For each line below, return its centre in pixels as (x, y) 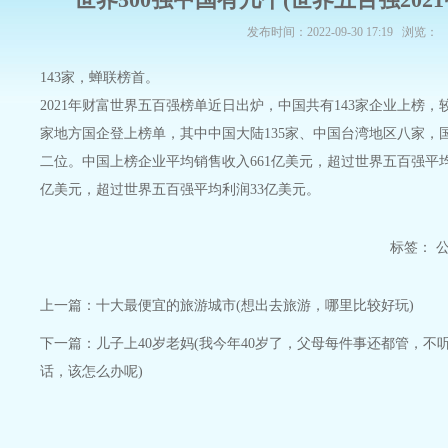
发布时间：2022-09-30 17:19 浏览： (342, 32)
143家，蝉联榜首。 (99, 77)
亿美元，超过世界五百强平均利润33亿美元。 (180, 189)
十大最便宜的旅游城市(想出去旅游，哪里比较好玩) (255, 305)
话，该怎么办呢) (91, 371)
